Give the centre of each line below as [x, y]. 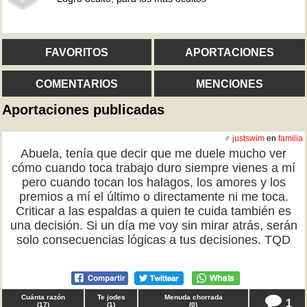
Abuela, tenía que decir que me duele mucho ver [153, 153]
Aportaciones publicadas [83, 110]
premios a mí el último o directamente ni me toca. [153, 197]
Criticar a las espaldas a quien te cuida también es [153, 211]
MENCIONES [230, 83]
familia [291, 138]
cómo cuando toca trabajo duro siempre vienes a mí [153, 168]
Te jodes [111, 297]
